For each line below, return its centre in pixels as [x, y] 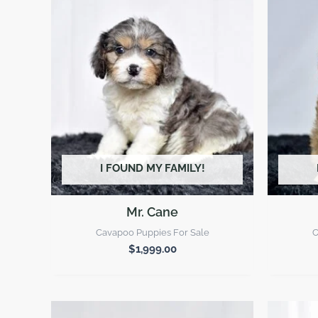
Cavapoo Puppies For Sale [152, 232]
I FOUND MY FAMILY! [152, 169]
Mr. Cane [152, 212]
